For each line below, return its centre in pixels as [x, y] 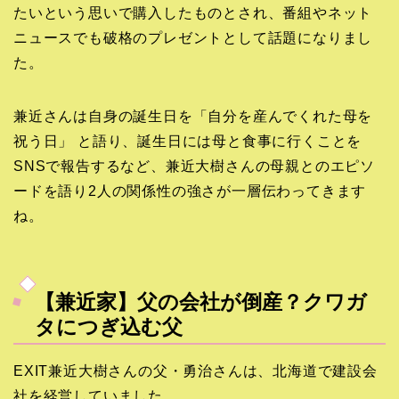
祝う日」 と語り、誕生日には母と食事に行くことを [188, 142]
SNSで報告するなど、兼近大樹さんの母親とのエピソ [194, 167]
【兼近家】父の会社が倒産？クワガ [201, 301]
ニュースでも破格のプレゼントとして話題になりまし [193, 38]
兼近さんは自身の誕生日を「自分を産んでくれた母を [193, 117]
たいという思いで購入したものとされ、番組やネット [193, 13]
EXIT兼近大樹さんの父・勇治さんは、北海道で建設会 [195, 370]
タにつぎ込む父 [109, 326]
